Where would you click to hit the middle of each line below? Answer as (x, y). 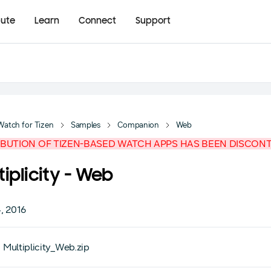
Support (153, 21)
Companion (138, 125)
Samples (85, 125)
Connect (97, 21)
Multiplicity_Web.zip (46, 247)
